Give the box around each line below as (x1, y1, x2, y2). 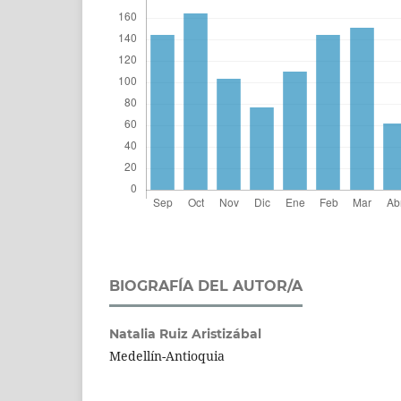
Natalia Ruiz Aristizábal (109, 325, 261, 342)
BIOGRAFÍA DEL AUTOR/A (109, 277, 303, 294)
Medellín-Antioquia (109, 346, 225, 364)
